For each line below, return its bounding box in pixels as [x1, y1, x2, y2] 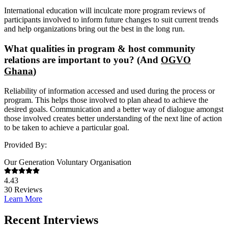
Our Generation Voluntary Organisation [4, 157, 131, 166]
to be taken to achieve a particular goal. [4, 123, 129, 132]
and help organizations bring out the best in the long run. [4, 24, 185, 34]
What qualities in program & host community [4, 43, 195, 54]
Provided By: [4, 140, 47, 149]
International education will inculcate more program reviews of [4, 6, 205, 15]
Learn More [4, 194, 42, 203]
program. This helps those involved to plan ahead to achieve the [4, 95, 208, 104]
